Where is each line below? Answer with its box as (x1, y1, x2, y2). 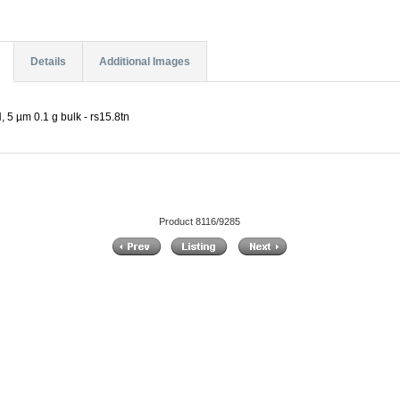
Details (29, 55, 66, 69)
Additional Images (98, 55, 190, 69)
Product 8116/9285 (159, 215, 241, 227)
